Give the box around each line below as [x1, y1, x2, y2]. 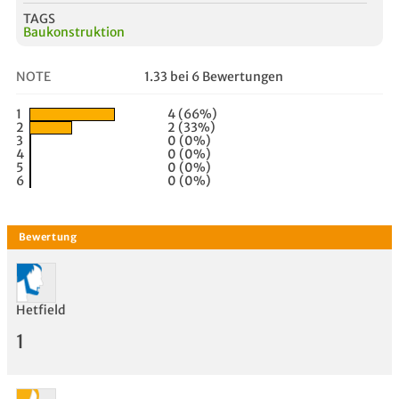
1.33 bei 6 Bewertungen [144, 68, 284, 85]
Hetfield [16, 302, 66, 318]
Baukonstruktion [23, 23, 125, 40]
